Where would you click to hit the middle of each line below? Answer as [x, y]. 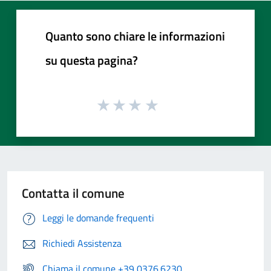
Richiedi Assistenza [82, 243]
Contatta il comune [73, 193]
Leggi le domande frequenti [98, 218]
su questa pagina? [92, 60]
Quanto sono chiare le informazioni [135, 36]
